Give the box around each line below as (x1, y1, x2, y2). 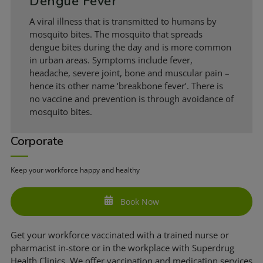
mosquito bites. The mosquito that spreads (29, 28, 203, 40)
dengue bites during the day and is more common (29, 41, 231, 53)
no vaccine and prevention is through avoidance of (29, 92, 234, 104)
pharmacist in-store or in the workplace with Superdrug (11, 242, 234, 254)
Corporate (11, 133, 63, 149)
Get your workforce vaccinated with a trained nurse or (11, 229, 229, 241)
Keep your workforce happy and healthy (11, 164, 140, 175)
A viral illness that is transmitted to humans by (29, 15, 217, 27)
